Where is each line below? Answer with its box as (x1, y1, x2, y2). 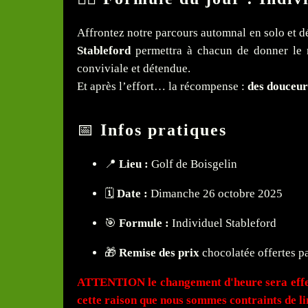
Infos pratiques (100, 121, 227, 140)
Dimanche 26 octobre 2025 (148, 187, 283, 201)
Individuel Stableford (169, 217, 276, 230)
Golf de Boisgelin (148, 157, 237, 171)
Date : (117, 187, 148, 201)
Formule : (119, 217, 169, 230)
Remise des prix (119, 246, 199, 260)
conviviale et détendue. (77, 62, 190, 76)
